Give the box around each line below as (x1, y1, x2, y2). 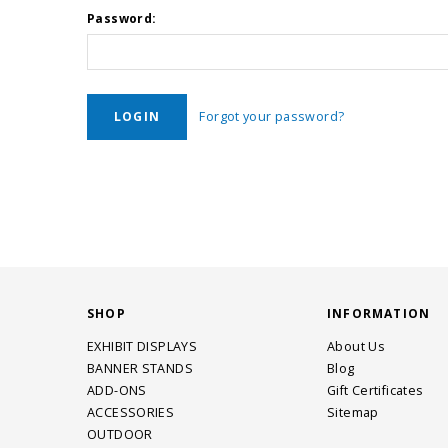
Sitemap (327, 404, 379, 421)
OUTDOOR (87, 426, 153, 443)
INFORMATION (327, 305, 431, 322)
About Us (327, 338, 386, 355)
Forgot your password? (199, 108, 345, 125)
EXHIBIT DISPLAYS (87, 338, 198, 355)
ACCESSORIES (87, 404, 175, 421)
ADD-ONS (87, 382, 147, 399)
